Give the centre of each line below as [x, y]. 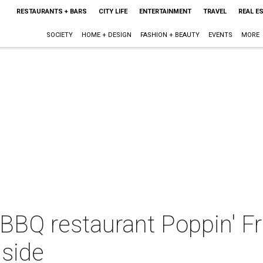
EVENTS [220, 35]
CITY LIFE [113, 11]
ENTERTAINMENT [165, 11]
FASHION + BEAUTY [170, 35]
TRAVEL [215, 11]
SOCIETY [59, 35]
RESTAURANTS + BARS [51, 11]
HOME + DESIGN [106, 35]
